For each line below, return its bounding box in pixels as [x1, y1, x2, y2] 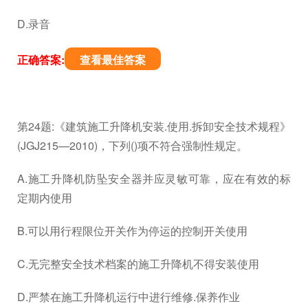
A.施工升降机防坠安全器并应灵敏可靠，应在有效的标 [17, 170, 291, 186]
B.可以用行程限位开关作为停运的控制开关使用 [17, 222, 247, 239]
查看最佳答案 [80, 51, 146, 67]
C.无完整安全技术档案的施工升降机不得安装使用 [17, 255, 259, 272]
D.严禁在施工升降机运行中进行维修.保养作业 [17, 288, 240, 305]
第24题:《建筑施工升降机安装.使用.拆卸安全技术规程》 [17, 118, 291, 134]
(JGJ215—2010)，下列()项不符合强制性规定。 [17, 137, 247, 153]
